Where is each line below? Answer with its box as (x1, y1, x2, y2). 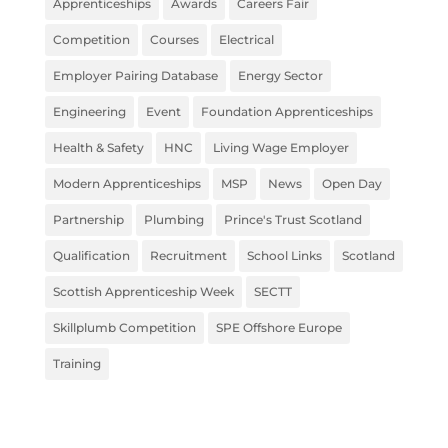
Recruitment (149, 248, 227, 264)
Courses (149, 32, 199, 48)
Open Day (321, 176, 382, 192)
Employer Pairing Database (52, 68, 218, 84)
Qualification (52, 248, 130, 264)
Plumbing (143, 212, 204, 228)
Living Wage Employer (212, 140, 349, 156)
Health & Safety (52, 140, 144, 156)
